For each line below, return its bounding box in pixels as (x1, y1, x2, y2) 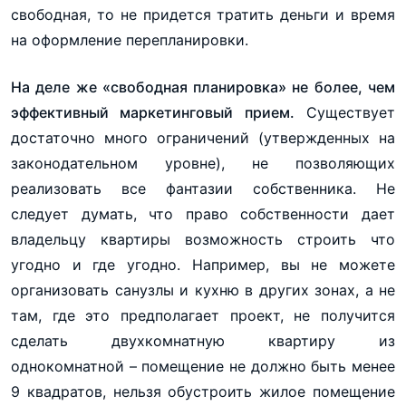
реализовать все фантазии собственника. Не (11, 179, 395, 198)
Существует (294, 102, 396, 121)
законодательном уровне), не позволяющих (11, 153, 395, 172)
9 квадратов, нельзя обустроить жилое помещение (11, 382, 395, 401)
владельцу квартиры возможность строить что (11, 229, 395, 248)
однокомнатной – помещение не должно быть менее (11, 356, 395, 375)
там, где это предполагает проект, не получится (11, 305, 395, 324)
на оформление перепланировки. (11, 30, 248, 49)
